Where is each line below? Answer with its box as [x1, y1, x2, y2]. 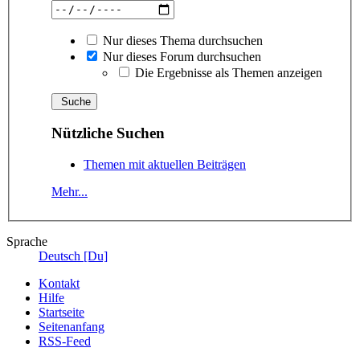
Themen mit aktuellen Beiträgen [84, 157, 246, 172]
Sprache [6, 235, 47, 249]
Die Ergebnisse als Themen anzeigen [132, 65, 322, 80]
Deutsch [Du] [39, 249, 108, 264]
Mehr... [51, 185, 88, 199]
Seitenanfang [39, 320, 104, 334]
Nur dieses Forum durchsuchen [100, 49, 261, 63]
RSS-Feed [39, 334, 91, 349]
